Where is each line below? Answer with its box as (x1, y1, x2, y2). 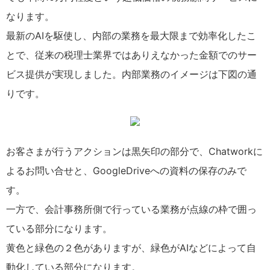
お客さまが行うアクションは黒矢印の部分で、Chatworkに (6, 145, 263, 157)
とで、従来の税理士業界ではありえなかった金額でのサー (6, 49, 257, 61)
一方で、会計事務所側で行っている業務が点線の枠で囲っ (6, 203, 257, 215)
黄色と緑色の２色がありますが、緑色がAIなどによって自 (6, 242, 256, 254)
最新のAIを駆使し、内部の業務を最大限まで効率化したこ (6, 30, 256, 42)
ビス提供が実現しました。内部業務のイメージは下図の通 (6, 68, 257, 80)
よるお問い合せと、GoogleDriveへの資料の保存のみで (6, 165, 246, 177)
